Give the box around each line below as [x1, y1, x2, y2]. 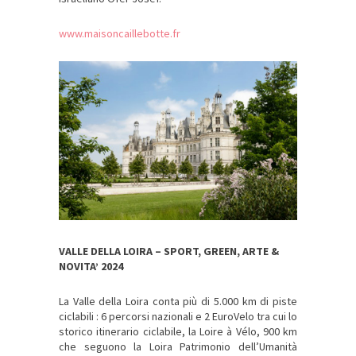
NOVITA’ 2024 [59, 259, 123, 274]
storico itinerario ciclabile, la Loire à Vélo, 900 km [59, 324, 297, 339]
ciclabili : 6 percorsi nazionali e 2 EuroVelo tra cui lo [59, 309, 297, 324]
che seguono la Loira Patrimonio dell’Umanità [59, 339, 297, 354]
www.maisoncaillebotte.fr [59, 26, 180, 41]
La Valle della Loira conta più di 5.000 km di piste [59, 294, 297, 309]
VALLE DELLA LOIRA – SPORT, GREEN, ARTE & [59, 244, 279, 259]
